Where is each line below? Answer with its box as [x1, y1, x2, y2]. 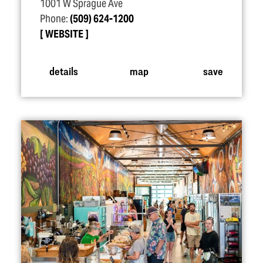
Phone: [40, 12, 70, 25]
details [49, 64, 78, 77]
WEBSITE [45, 28, 83, 41]
